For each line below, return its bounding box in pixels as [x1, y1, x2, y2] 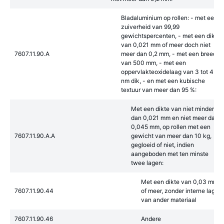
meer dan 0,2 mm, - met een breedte [121, 50, 222, 57]
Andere [141, 215, 161, 222]
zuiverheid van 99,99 [121, 23, 179, 30]
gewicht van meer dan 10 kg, [131, 132, 211, 139]
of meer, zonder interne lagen [141, 187, 222, 194]
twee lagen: [131, 159, 163, 166]
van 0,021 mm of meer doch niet [121, 41, 210, 48]
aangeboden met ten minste [131, 150, 208, 157]
